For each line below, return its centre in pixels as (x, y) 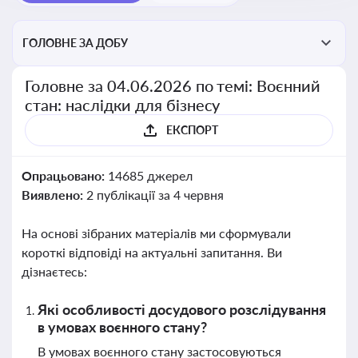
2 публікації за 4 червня (155, 195)
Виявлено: (54, 195)
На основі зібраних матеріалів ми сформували (156, 233)
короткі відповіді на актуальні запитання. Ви (152, 252)
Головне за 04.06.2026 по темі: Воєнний (173, 86)
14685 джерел (150, 175)
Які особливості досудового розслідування (182, 309)
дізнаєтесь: (54, 271)
